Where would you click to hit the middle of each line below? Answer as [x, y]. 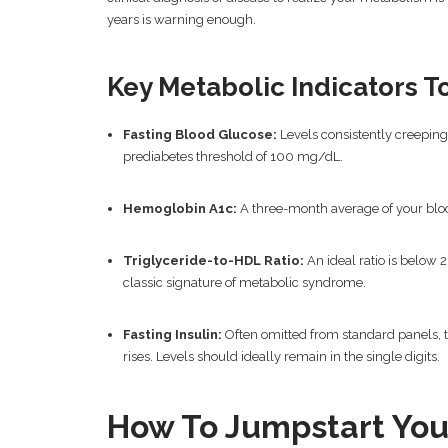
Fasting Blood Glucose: [200, 135]
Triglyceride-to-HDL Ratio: [214, 261]
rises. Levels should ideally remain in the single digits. [282, 357]
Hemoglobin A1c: [180, 209]
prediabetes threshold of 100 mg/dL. [233, 157]
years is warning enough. [181, 20]
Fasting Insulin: [173, 335]
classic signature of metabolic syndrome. [245, 283]
